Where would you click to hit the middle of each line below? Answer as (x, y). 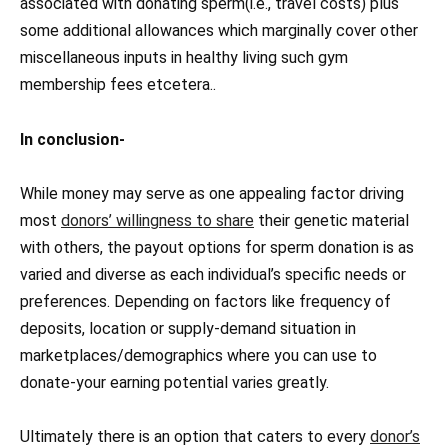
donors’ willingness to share (157, 220)
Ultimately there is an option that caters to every (195, 436)
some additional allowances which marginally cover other (219, 31)
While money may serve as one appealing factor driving (212, 193)
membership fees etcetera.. (118, 85)
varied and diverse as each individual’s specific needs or (213, 274)
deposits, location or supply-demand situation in (188, 328)
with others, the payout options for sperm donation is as (217, 247)
